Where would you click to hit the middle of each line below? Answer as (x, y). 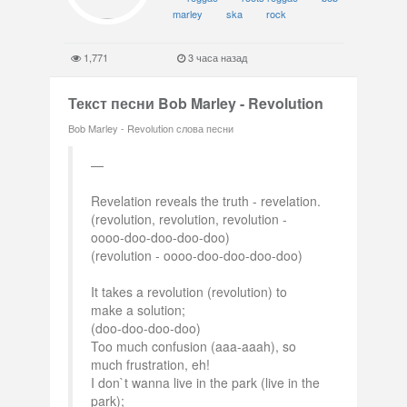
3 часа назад (216, 57)
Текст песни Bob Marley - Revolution (196, 103)
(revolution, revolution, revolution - (189, 219)
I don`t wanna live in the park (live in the (205, 382)
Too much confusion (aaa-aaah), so (194, 346)
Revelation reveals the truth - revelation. (206, 201)
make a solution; (138, 310)
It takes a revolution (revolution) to (189, 292)
